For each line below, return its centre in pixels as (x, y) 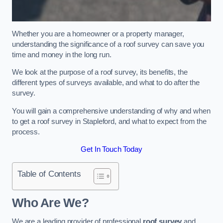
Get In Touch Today (111, 150)
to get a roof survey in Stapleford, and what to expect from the (109, 121)
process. (26, 132)
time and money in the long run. (62, 55)
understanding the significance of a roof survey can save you (108, 44)
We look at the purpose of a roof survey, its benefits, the (100, 72)
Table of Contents (49, 173)
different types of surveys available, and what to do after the (106, 83)
